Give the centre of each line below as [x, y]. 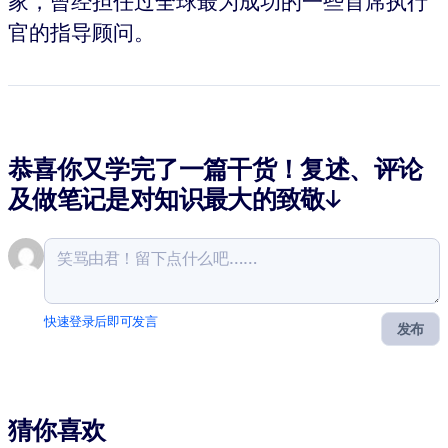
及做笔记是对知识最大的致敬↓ [174, 199]
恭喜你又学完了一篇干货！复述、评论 [215, 169]
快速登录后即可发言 [101, 322]
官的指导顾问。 [81, 31]
